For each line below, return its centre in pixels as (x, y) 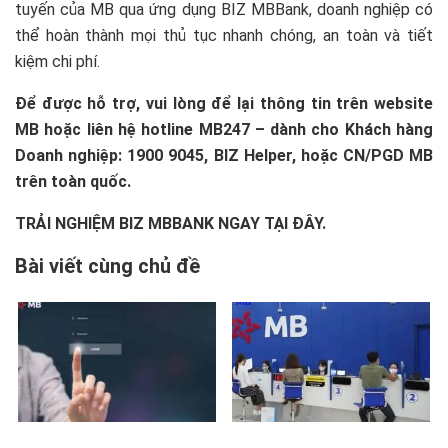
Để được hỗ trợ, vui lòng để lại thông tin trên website (224, 103)
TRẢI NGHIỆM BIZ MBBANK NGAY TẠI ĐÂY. (170, 223)
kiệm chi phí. (57, 61)
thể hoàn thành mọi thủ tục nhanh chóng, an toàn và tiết (224, 35)
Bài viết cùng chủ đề (107, 265)
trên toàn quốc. (73, 181)
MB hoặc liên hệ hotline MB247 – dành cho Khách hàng (224, 129)
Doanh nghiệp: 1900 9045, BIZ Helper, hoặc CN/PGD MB (224, 155)
